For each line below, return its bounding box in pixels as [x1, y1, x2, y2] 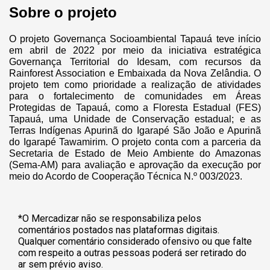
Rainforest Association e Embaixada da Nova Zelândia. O [9, 67, 261, 78]
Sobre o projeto [9, 4, 125, 20]
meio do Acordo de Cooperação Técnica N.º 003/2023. [9, 171, 245, 181]
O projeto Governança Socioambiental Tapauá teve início [9, 33, 261, 44]
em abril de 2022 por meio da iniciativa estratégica [9, 45, 261, 55]
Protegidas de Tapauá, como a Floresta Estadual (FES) [9, 102, 261, 113]
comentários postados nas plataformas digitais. [18, 224, 219, 236]
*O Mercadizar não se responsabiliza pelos [18, 212, 201, 224]
